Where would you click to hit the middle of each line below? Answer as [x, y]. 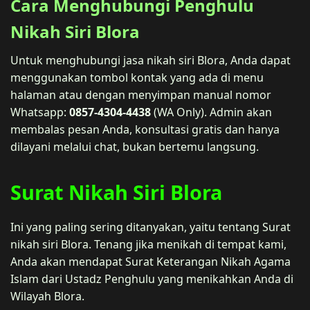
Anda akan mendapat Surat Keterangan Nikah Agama [151, 261]
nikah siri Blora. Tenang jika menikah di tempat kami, [148, 244]
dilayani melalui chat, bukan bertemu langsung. [135, 146]
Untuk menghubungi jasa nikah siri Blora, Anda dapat [151, 60]
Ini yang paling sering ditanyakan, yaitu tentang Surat [151, 227]
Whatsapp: [40, 112]
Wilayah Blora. [47, 296]
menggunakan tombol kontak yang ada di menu [137, 77]
